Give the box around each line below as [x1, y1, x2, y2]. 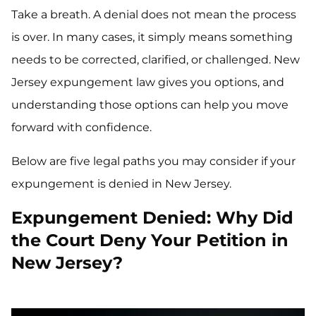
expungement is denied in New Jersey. [11, 177, 231, 191]
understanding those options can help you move [11, 98, 288, 112]
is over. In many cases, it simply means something [11, 30, 293, 44]
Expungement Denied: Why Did [11, 207, 293, 229]
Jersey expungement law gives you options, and [11, 75, 284, 90]
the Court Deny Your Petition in [11, 230, 288, 251]
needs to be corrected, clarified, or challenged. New [11, 53, 300, 67]
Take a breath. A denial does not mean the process [11, 8, 296, 22]
